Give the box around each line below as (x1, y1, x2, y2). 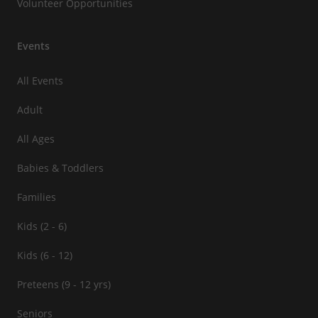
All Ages (17, 131, 55, 146)
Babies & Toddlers (17, 160, 104, 175)
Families (17, 190, 56, 204)
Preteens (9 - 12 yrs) (17, 277, 111, 291)
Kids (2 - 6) (17, 219, 67, 233)
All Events (17, 73, 63, 87)
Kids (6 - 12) (17, 248, 72, 262)
